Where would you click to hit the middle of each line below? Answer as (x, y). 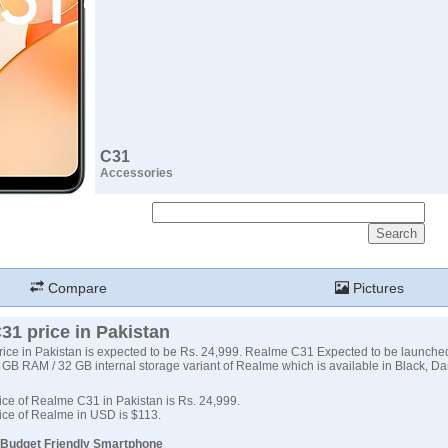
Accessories (136, 173)
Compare (75, 288)
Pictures (376, 288)
